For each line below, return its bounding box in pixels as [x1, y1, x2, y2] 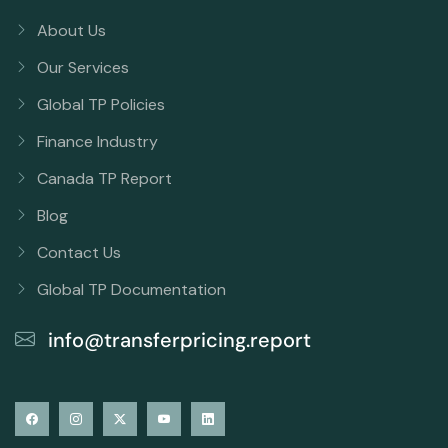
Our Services [37, 56, 129, 78]
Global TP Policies [37, 93, 165, 115]
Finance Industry [37, 130, 158, 152]
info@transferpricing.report [43, 326, 311, 353]
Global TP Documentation [37, 278, 226, 300]
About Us [37, 19, 106, 41]
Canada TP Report [37, 167, 172, 189]
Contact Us [37, 241, 121, 263]
